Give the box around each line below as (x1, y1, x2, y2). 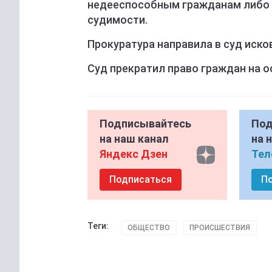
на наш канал (100, 132, 169, 146)
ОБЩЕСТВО (127, 223, 170, 233)
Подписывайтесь (100, 117, 191, 131)
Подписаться (109, 174, 172, 186)
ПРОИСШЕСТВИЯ (189, 223, 250, 233)
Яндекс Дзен (100, 148, 168, 161)
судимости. (87, 13, 148, 27)
